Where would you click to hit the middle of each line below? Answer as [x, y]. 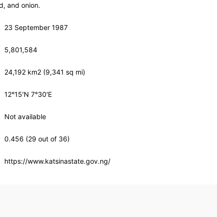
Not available [25, 116]
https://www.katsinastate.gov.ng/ [58, 161]
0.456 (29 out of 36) [37, 139]
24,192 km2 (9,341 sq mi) [45, 72]
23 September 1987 [36, 27]
